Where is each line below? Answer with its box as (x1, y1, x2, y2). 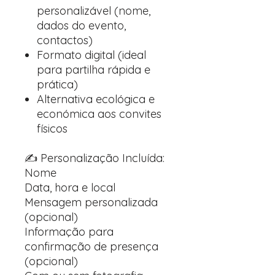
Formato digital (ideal (37, 48, 146, 62)
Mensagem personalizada (25, 195, 158, 209)
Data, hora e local (25, 180, 118, 195)
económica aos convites (37, 107, 161, 121)
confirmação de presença (25, 239, 158, 254)
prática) (37, 77, 78, 91)
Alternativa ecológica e (37, 92, 155, 106)
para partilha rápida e (37, 63, 150, 77)
